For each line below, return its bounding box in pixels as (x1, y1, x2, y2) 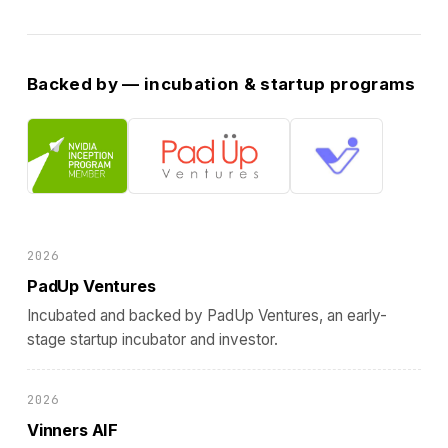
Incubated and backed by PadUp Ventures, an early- (26, 305, 387, 325)
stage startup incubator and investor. (26, 329, 278, 349)
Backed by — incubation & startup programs (26, 74, 416, 95)
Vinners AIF (26, 419, 119, 440)
